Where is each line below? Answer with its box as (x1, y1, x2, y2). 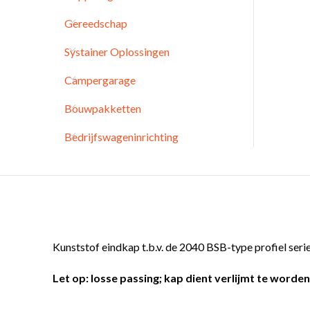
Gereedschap (64, 17, 127, 30)
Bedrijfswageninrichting (64, 130, 179, 143)
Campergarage (64, 73, 136, 86)
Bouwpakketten (64, 102, 141, 115)
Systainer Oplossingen (64, 45, 170, 58)
